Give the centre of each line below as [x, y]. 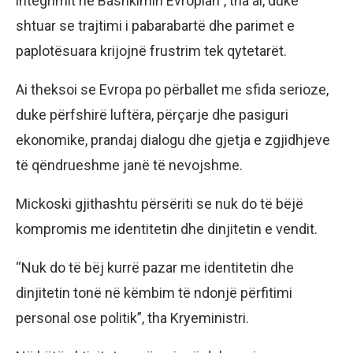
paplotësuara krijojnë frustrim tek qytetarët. [151, 51]
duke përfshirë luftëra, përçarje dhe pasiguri [152, 115]
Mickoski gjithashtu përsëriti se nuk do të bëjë [160, 204]
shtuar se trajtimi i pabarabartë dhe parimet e [155, 26]
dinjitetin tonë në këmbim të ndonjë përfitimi [154, 293]
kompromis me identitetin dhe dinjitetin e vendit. [167, 229]
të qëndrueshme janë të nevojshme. [129, 165]
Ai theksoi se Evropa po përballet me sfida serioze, [172, 90]
